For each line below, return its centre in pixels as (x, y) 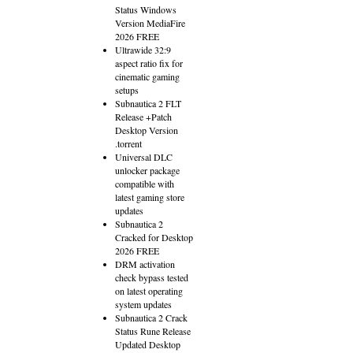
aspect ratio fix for (149, 63)
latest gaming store (150, 197)
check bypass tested (152, 277)
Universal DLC (144, 157)
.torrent (128, 143)
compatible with (145, 184)
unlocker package (147, 170)
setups (127, 90)
